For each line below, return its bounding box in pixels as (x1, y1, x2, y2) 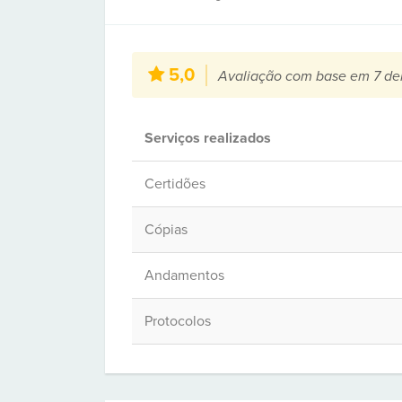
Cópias (144, 221, 188, 239)
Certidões (144, 175, 205, 193)
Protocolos (144, 312, 211, 330)
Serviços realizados (144, 129, 271, 147)
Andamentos (144, 267, 224, 284)
